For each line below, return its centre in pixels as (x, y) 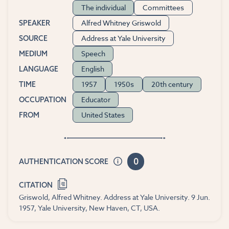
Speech (93, 54)
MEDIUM (33, 54)
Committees (164, 8)
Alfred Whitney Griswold (121, 23)
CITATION (36, 185)
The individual (103, 8)
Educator (96, 100)
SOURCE (33, 39)
